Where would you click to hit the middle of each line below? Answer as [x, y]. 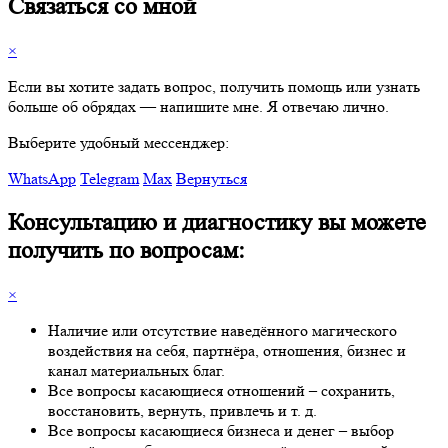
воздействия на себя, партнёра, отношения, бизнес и [227, 350]
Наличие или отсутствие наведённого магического [222, 330]
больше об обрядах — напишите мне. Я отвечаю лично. [198, 106]
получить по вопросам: [126, 250]
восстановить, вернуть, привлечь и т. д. [182, 410]
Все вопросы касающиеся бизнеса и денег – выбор [221, 430]
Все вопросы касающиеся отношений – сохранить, [221, 390]
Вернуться [211, 178]
